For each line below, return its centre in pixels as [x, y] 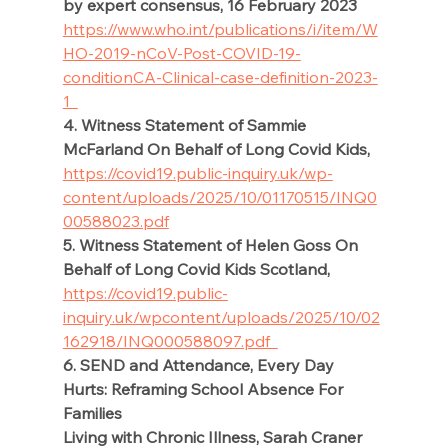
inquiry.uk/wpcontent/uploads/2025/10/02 [221, 317]
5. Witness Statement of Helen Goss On [212, 245]
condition [97, 77]
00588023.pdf [115, 221]
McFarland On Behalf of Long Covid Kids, [216, 149]
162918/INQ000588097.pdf [170, 341]
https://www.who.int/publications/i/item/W [220, 29]
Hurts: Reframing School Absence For [204, 389]
